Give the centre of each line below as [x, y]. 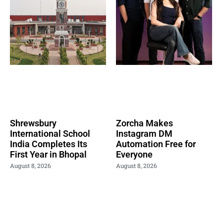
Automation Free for [156, 144]
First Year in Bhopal [48, 154]
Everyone [134, 154]
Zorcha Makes [144, 123]
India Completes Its [49, 144]
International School [50, 133]
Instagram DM [144, 133]
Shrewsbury [33, 123]
